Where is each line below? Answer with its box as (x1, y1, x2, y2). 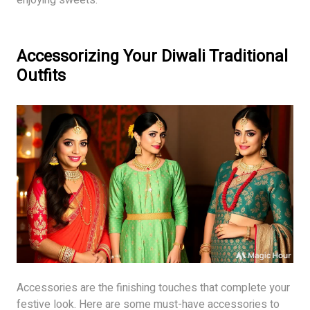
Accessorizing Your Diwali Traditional (17, 44, 288, 69)
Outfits (17, 63, 66, 88)
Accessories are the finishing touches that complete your (17, 280, 290, 297)
